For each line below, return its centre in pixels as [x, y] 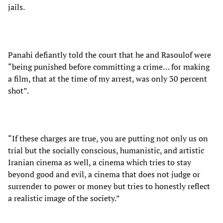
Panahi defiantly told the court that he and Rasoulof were [110, 55]
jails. [16, 7]
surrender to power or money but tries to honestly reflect [109, 186]
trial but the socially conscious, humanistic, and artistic [106, 150]
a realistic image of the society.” [64, 198]
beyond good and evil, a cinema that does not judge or [104, 174]
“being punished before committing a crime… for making [109, 66]
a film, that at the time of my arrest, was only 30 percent [108, 78]
